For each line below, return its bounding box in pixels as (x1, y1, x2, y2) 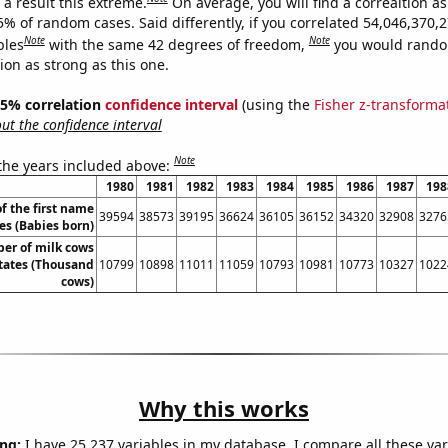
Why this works (139, 393, 309, 424)
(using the (237, 94, 314, 114)
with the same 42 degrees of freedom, (48, 34, 309, 54)
